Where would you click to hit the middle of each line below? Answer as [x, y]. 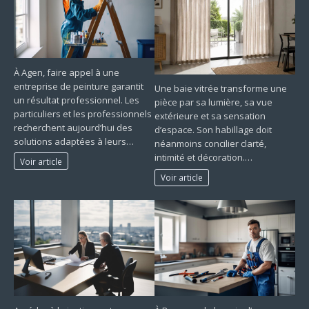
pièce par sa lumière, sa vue [213, 102]
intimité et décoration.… [203, 158]
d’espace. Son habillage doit [213, 130]
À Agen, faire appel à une [67, 72]
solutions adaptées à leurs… [74, 141]
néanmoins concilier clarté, [210, 144]
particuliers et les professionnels [83, 113]
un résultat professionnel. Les [77, 100]
